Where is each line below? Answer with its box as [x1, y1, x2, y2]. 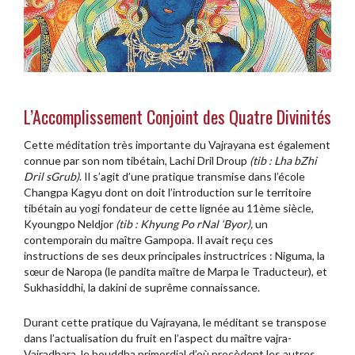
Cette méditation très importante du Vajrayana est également [24, 138, 330, 152]
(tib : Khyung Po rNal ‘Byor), [116, 217, 253, 231]
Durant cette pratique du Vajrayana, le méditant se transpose [24, 315, 326, 330]
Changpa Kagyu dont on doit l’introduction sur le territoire [24, 185, 311, 200]
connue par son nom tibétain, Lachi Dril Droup [24, 154, 250, 168]
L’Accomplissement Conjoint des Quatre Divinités [24, 104, 331, 130]
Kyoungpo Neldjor [24, 217, 116, 231]
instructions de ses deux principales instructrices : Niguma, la [24, 249, 325, 263]
